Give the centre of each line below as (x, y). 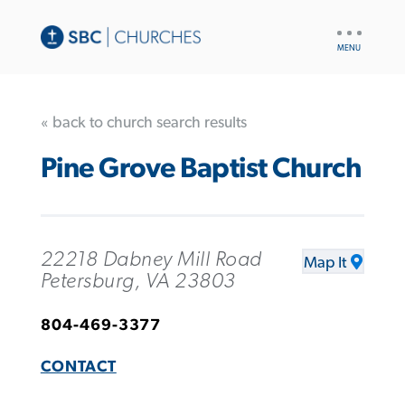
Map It (325, 263)
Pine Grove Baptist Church (201, 169)
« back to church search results (143, 122)
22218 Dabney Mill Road (151, 259)
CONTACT (78, 367)
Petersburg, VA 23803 (138, 281)
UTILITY (355, 27)
